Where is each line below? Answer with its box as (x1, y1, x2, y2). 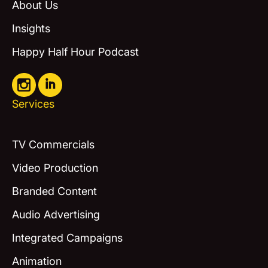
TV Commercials (11, 138, 95, 151)
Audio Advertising (11, 208, 100, 221)
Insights (11, 22, 50, 35)
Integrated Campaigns (11, 231, 123, 244)
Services (11, 98, 54, 111)
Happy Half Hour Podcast (11, 45, 139, 59)
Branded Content (11, 184, 97, 197)
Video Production (11, 161, 98, 174)
